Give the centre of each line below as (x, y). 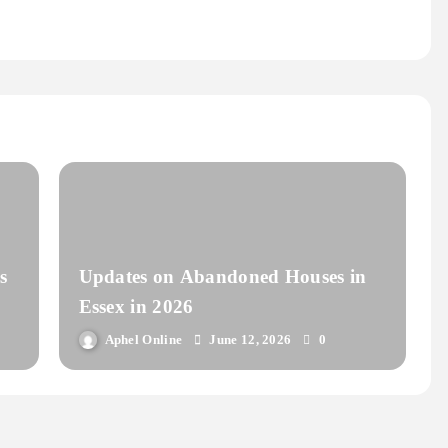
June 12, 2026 (250, 340)
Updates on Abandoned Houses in (222, 277)
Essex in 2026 (136, 307)
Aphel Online (143, 340)
